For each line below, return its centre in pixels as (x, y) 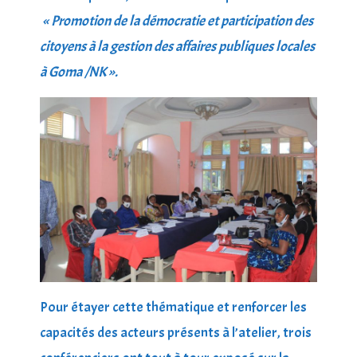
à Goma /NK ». (79, 72)
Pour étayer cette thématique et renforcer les (173, 307)
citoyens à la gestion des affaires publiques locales (177, 46)
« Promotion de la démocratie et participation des (178, 21)
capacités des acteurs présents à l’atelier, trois (176, 332)
